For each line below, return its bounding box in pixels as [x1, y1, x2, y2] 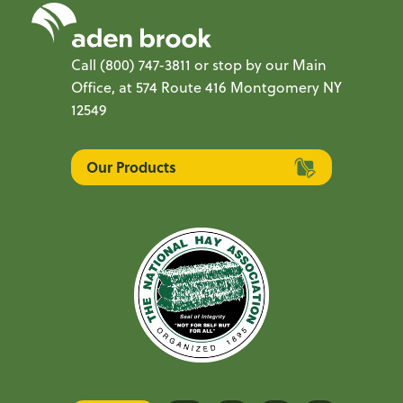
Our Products [86, 157, 176, 178]
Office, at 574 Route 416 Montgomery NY [71, 76, 342, 98]
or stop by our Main [191, 54, 327, 76]
